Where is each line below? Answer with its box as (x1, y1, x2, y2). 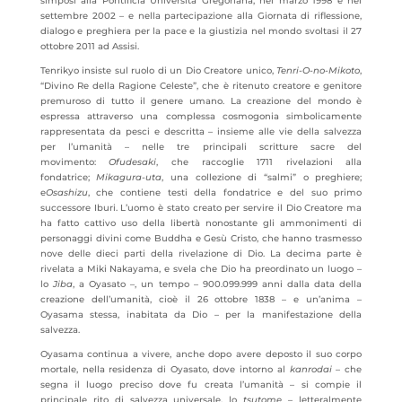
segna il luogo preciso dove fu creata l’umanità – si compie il (39, 379, 363, 390)
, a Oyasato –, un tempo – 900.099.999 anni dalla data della (72, 278, 363, 290)
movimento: (39, 156, 109, 168)
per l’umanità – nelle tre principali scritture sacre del (39, 141, 363, 153)
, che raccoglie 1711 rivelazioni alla (156, 156, 363, 168)
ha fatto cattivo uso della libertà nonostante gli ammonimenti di (39, 217, 363, 229)
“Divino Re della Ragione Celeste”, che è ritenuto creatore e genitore (39, 80, 363, 92)
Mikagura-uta (96, 171, 162, 183)
